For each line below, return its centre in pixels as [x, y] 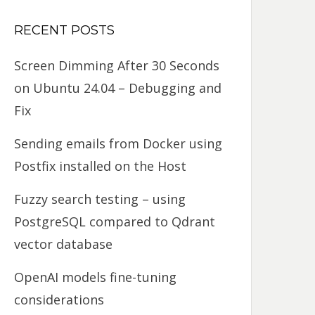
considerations [59, 300]
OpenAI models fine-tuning [96, 277]
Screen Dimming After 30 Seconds [117, 65]
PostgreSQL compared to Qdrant [115, 221]
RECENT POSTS [65, 30]
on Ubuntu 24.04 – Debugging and [118, 88]
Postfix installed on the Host [101, 166]
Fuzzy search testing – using [100, 199]
